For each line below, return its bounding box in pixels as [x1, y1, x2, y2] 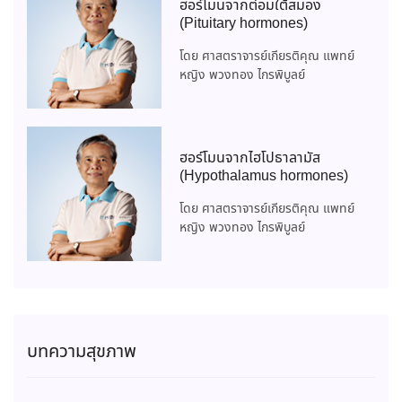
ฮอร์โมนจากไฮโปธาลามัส [179, 148, 320, 170]
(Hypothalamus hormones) [179, 166, 348, 188]
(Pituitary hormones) [179, 13, 308, 35]
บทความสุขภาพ [27, 339, 136, 366]
